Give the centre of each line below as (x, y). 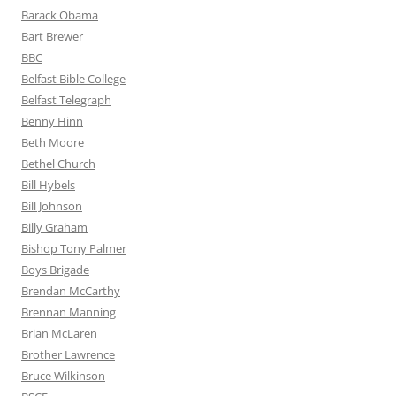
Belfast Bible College (73, 79)
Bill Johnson (52, 206)
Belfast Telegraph (66, 100)
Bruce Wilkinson (63, 376)
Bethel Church (58, 164)
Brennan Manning (69, 312)
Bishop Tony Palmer (74, 249)
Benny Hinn (52, 122)
